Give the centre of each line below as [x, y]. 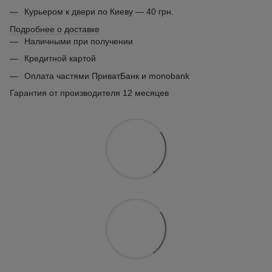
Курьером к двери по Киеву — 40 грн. [99, 12]
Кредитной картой [60, 59]
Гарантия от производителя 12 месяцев [89, 93]
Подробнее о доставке [55, 29]
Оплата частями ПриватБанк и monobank [107, 76]
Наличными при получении [79, 41]
